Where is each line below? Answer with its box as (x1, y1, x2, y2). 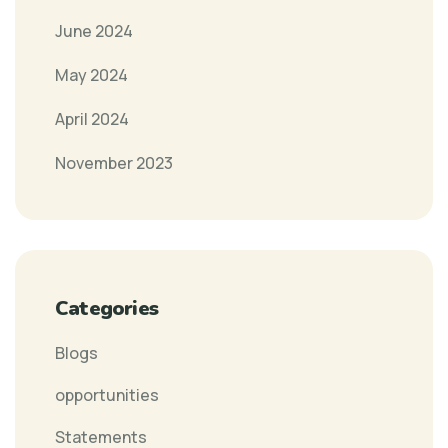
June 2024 (55, 19, 133, 42)
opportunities (55, 383, 159, 406)
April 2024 (55, 107, 129, 130)
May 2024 (55, 63, 128, 86)
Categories (55, 294, 158, 322)
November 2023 (55, 151, 173, 174)
